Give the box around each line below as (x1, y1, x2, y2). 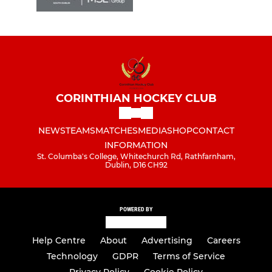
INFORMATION (104, 139, 168, 151)
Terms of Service (153, 251, 225, 262)
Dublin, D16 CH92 (104, 160, 168, 169)
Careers (206, 235, 240, 246)
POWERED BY (120, 205, 152, 212)
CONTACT (192, 124, 234, 136)
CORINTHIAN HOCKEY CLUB (55, 91, 217, 105)
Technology (47, 251, 98, 262)
